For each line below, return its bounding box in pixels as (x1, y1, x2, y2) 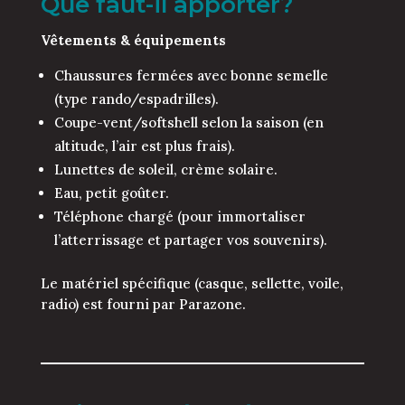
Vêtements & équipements (40, 32, 226, 50)
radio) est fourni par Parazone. (40, 296, 246, 314)
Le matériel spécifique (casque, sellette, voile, (40, 275, 344, 293)
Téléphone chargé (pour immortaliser (53, 208, 306, 226)
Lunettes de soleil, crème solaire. (53, 161, 278, 179)
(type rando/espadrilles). (53, 90, 219, 108)
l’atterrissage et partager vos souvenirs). (53, 231, 327, 250)
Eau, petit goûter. (53, 184, 169, 202)
